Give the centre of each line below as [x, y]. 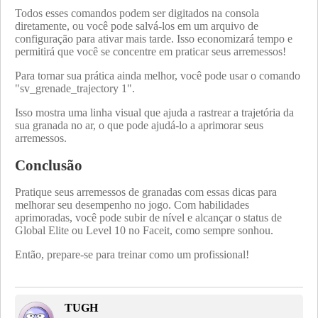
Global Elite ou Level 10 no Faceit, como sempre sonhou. [146, 231]
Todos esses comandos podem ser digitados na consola [137, 13]
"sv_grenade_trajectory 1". [76, 88]
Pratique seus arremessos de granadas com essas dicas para [146, 192]
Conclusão [49, 165]
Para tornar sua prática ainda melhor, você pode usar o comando [158, 75]
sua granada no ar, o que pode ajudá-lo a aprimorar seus [139, 125]
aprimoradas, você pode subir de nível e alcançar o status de [148, 218]
